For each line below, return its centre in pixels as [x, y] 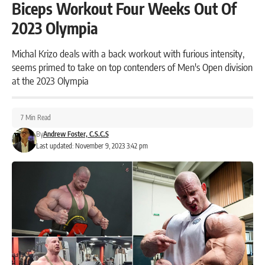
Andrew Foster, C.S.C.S [76, 134]
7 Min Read [36, 118]
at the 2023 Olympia [50, 81]
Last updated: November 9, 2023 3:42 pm [92, 146]
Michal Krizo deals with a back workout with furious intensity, [128, 54]
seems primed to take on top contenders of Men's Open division [132, 67]
